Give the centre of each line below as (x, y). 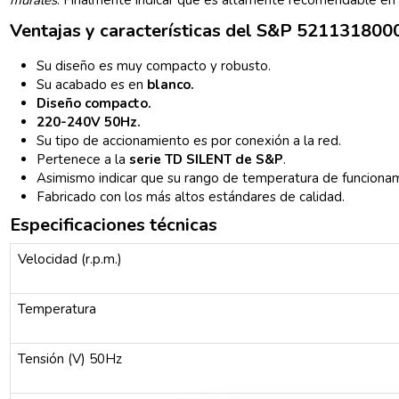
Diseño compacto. (94, 104)
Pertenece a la (83, 160)
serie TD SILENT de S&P (207, 160)
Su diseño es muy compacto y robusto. (154, 66)
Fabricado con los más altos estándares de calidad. (191, 197)
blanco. (171, 85)
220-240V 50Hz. (89, 122)
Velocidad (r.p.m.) (69, 260)
